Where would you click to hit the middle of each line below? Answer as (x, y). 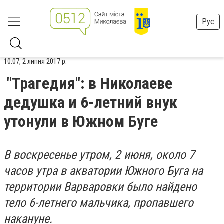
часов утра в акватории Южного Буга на (103, 171)
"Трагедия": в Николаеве (90, 83)
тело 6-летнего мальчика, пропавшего (99, 203)
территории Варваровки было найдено (100, 187)
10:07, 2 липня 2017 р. (35, 61)
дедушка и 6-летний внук (91, 102)
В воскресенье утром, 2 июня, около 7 (99, 155)
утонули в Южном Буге (81, 121)
